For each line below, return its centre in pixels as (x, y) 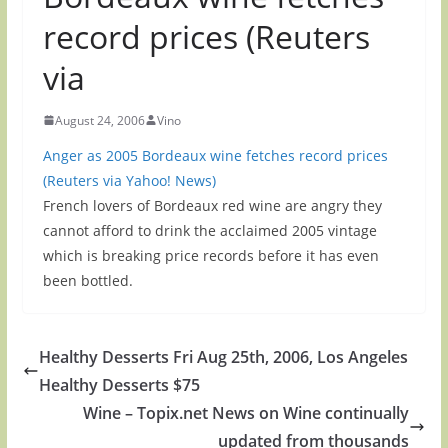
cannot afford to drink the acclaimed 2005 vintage (209, 230)
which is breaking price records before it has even (210, 255)
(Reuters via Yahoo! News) (129, 180)
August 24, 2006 (99, 120)
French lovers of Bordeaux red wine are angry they (212, 205)
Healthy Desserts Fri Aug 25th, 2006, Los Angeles (223, 356)
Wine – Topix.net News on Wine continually (246, 412)
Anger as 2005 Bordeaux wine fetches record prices (215, 155)
